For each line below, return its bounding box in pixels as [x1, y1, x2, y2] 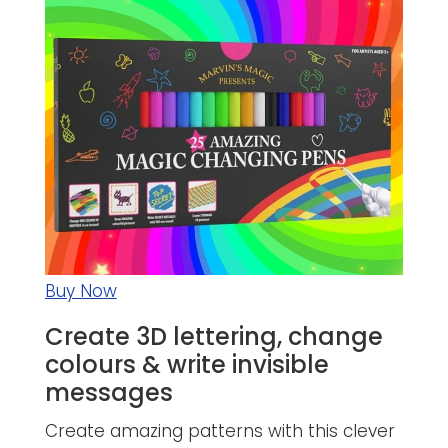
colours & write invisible [44, 347, 329, 381]
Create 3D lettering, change [44, 319, 383, 353]
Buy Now [44, 278, 117, 303]
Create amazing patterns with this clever [44, 418, 395, 443]
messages [44, 375, 173, 409]
